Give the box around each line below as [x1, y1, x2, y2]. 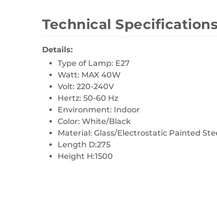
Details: [42, 45, 73, 54]
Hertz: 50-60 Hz [58, 93, 118, 103]
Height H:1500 [58, 152, 113, 161]
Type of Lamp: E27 [58, 59, 130, 68]
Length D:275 [58, 140, 110, 149]
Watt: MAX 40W [58, 70, 121, 79]
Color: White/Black [58, 117, 131, 126]
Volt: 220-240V [58, 82, 114, 91]
